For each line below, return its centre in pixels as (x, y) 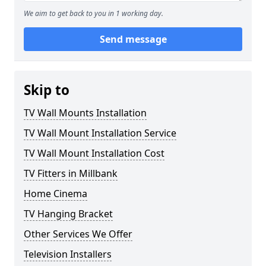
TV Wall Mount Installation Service (100, 133)
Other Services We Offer (78, 234)
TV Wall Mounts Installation (85, 113)
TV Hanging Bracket (68, 214)
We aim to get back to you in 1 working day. (94, 13)
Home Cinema (56, 194)
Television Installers (68, 254)
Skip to (47, 90)
